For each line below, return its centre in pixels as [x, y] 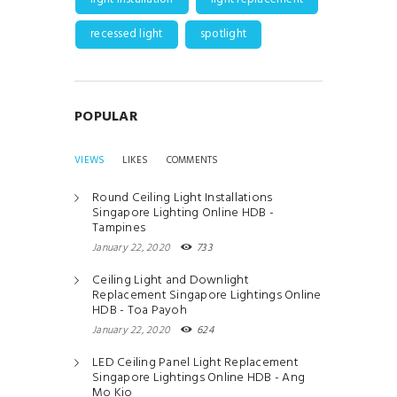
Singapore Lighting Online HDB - [183, 213]
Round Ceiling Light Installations [183, 198]
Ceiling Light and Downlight [171, 280]
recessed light [127, 34]
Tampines [119, 228]
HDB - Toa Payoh [140, 311]
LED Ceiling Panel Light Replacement [195, 363]
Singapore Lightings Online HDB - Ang [198, 378]
